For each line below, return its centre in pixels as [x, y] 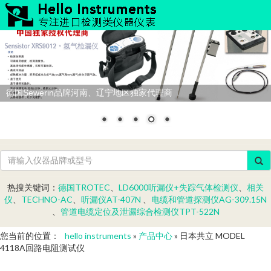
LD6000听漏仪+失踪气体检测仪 [178, 187]
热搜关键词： [33, 187]
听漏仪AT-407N [111, 199]
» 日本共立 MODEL [209, 235]
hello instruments [98, 235]
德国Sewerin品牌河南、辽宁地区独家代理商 [89, 92]
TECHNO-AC [47, 199]
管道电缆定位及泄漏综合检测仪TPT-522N [140, 211]
